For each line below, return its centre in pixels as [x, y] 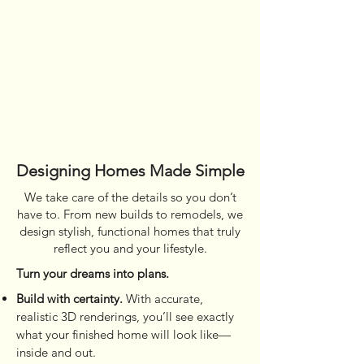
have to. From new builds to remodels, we [130, 214]
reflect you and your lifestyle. [130, 248]
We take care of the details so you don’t [130, 197]
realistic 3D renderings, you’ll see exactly [125, 316]
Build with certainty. [69, 299]
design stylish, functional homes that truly [130, 231]
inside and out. [56, 352]
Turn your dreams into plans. [93, 273]
